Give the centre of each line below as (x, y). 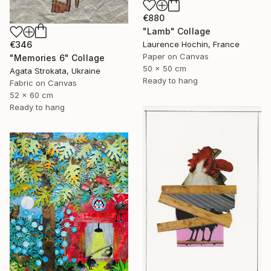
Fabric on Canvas (43, 83)
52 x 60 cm (31, 95)
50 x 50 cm (165, 68)
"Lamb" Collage (177, 31)
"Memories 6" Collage (57, 58)
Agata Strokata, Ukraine (55, 71)
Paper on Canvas (176, 56)
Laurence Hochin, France (191, 44)
